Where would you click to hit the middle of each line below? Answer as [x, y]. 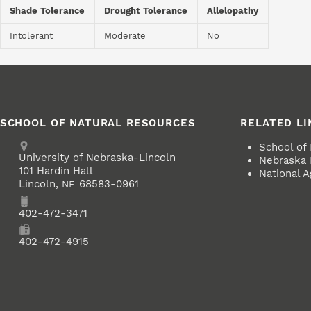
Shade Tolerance [48, 11]
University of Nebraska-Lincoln [97, 158]
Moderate [125, 36]
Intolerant [32, 36]
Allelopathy [233, 11]
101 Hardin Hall [56, 171]
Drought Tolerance [146, 11]
